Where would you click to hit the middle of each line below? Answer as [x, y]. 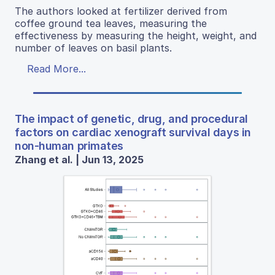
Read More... [56, 68]
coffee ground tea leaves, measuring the [111, 23]
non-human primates [69, 145]
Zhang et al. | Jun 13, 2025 [79, 159]
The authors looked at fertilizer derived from [121, 11]
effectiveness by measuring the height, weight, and [136, 35]
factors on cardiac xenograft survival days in [133, 132]
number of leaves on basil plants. [93, 48]
